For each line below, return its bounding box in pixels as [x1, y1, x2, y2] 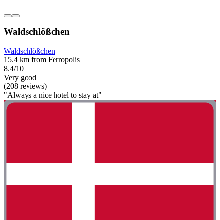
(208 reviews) [4, 82, 47, 90]
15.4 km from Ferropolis [4, 55, 80, 64]
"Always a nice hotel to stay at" [4, 91, 102, 99]
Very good [4, 73, 36, 82]
